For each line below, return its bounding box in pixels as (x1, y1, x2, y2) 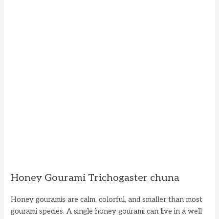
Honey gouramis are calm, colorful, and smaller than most (11, 195, 203, 204)
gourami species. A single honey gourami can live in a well (11, 207, 202, 216)
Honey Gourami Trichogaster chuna (11, 172, 180, 184)
